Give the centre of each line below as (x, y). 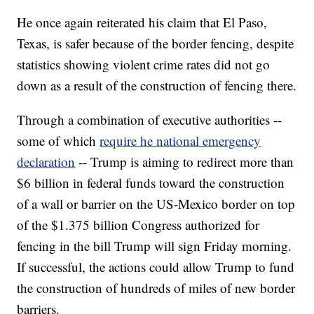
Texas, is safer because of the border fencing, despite (156, 43)
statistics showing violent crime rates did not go (144, 64)
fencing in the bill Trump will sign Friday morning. (155, 246)
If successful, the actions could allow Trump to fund (156, 267)
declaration (46, 162)
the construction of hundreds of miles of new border (156, 288)
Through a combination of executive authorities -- (150, 120)
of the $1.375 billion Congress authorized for (138, 225)
